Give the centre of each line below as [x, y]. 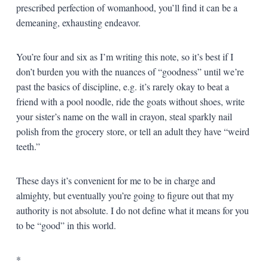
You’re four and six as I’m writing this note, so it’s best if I [124, 56]
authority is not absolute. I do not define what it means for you [132, 210]
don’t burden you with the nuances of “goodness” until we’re [130, 71]
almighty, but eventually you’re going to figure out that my [125, 195]
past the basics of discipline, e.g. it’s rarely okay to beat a [122, 86]
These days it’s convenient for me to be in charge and [115, 180]
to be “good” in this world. [66, 225]
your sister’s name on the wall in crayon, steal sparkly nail [124, 116]
